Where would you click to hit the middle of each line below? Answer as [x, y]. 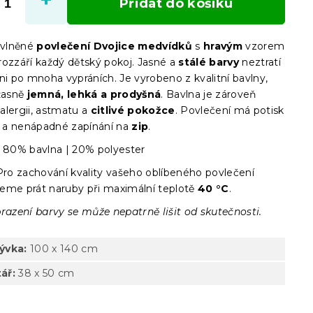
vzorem [265, 46]
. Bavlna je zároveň [209, 94]
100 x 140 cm [63, 249]
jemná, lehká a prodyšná [93, 94]
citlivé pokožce [133, 110]
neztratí [260, 62]
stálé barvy [209, 62]
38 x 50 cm [45, 273]
